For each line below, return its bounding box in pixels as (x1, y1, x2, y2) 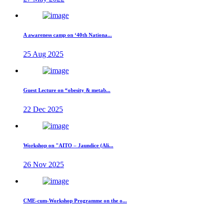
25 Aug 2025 (23, 50, 63, 59)
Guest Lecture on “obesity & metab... (23, 87, 110, 93)
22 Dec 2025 (23, 105, 63, 114)
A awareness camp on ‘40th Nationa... (23, 32, 112, 38)
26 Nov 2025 (23, 160, 64, 169)
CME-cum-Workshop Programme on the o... (23, 198, 127, 204)
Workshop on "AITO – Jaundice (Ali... (23, 142, 113, 149)
